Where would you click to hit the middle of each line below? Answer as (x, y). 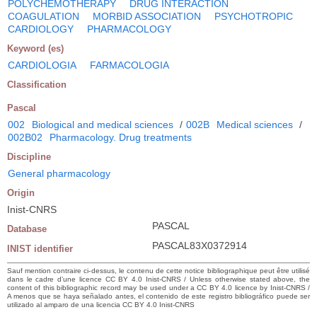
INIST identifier (40, 248)
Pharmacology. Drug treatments (121, 137)
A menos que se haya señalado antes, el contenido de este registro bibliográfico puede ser (158, 296)
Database (27, 229)
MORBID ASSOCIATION (147, 16)
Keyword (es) (35, 48)
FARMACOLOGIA (129, 65)
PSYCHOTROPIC (254, 16)
